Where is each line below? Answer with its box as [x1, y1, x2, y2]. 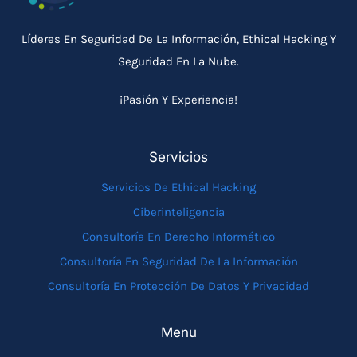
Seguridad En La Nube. [118, 53, 239, 69]
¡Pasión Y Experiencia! [120, 92, 237, 107]
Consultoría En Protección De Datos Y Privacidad [48, 278, 309, 293]
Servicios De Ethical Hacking [101, 179, 256, 194]
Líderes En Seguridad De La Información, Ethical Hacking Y [21, 31, 336, 46]
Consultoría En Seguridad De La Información [59, 253, 298, 269]
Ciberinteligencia [132, 204, 225, 219]
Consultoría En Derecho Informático [82, 229, 275, 244]
